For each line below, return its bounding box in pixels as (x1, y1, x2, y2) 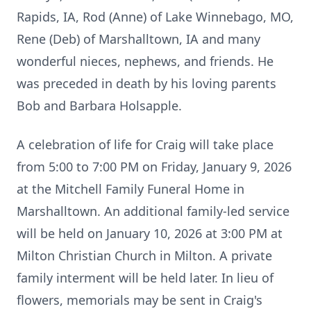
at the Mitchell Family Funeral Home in (17, 180, 244, 197)
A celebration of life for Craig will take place (17, 136, 274, 153)
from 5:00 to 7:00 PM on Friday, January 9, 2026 (17, 158, 292, 175)
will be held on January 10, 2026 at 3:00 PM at (17, 225, 283, 242)
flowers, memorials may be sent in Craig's (17, 292, 262, 308)
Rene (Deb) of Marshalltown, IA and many (17, 31, 260, 47)
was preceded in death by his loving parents (17, 75, 276, 92)
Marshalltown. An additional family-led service (17, 203, 289, 219)
